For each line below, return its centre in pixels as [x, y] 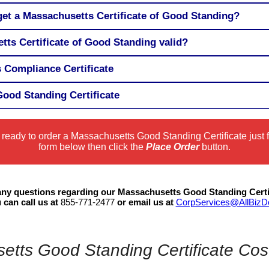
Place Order [172, 147]
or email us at [145, 202]
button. [215, 147]
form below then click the [92, 147]
